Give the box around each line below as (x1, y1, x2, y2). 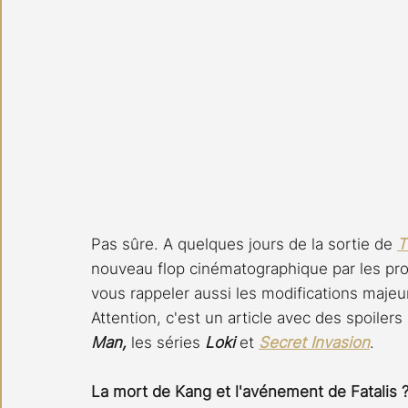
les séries (131, 332, 205, 352)
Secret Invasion (259, 332, 370, 352)
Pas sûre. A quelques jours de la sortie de (91, 234, 397, 253)
